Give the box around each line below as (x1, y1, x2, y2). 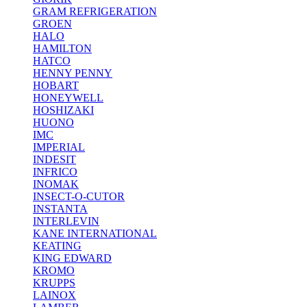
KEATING (33, 240, 82, 251)
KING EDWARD (33, 252, 112, 264)
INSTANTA (33, 203, 88, 214)
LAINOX (33, 289, 76, 301)
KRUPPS (33, 277, 75, 288)
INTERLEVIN (33, 215, 99, 227)
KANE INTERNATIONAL (33, 228, 157, 239)
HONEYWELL (33, 92, 103, 103)
